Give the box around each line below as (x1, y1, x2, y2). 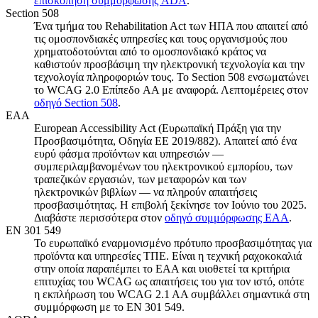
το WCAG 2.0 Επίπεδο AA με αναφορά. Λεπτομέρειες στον (34, 84, 308, 97)
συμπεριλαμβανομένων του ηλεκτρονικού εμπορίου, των (34, 160, 292, 173)
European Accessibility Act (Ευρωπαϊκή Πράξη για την (34, 122, 281, 135)
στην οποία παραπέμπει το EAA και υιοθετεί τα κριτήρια (34, 263, 290, 275)
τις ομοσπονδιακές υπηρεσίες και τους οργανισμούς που (34, 33, 287, 45)
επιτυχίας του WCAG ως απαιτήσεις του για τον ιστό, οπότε (34, 275, 305, 288)
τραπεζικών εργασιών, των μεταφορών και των (34, 173, 246, 186)
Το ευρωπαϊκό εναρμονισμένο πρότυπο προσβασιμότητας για (34, 237, 312, 250)
